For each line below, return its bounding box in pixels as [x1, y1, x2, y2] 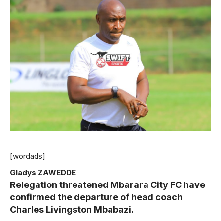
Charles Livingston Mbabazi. [10, 204, 134, 215]
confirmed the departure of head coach [10, 191, 183, 202]
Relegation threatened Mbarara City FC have [10, 179, 205, 190]
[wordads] [10, 151, 45, 161]
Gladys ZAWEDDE [10, 167, 76, 177]
